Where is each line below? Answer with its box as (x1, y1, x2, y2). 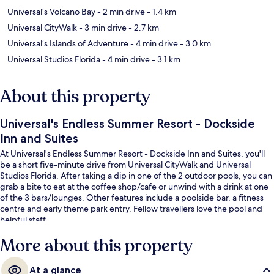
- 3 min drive (77, 22, 127, 34)
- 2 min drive (95, 6, 145, 18)
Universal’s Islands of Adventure (7, 38, 128, 50)
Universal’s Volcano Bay (7, 6, 95, 18)
